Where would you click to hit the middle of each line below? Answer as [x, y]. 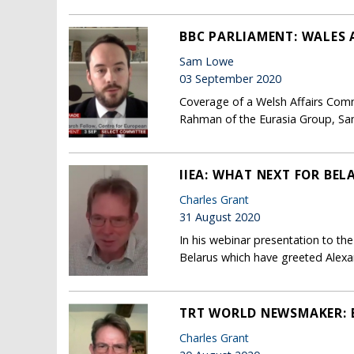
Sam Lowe [207, 62]
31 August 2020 [220, 217]
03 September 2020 [230, 79]
